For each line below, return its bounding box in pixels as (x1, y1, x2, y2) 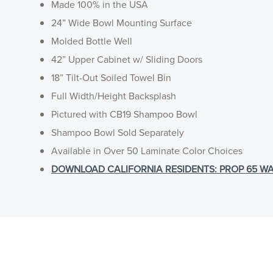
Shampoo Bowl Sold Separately (51, 125, 184, 140)
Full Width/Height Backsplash (51, 88, 176, 103)
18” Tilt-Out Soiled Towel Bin (51, 70, 171, 85)
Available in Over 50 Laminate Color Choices (51, 143, 243, 158)
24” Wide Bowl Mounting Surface (51, 15, 192, 30)
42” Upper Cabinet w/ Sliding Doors (51, 52, 202, 66)
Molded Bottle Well (51, 34, 132, 48)
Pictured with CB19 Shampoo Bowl (51, 107, 197, 121)
